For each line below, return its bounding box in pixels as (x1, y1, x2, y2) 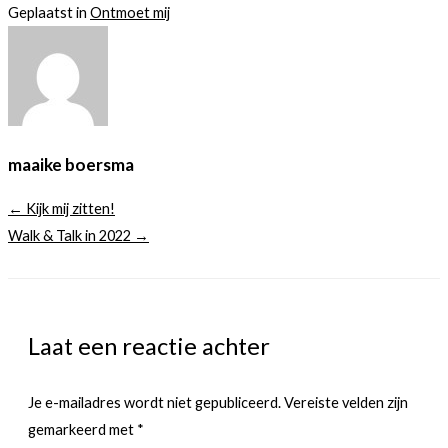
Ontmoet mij (90, 3, 170, 21)
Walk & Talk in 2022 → (8, 227, 149, 245)
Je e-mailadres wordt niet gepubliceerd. (28, 394, 281, 412)
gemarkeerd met (28, 421, 137, 439)
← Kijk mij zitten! (8, 200, 115, 218)
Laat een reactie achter (28, 331, 270, 360)
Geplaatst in (8, 3, 90, 21)
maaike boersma (8, 154, 134, 176)
